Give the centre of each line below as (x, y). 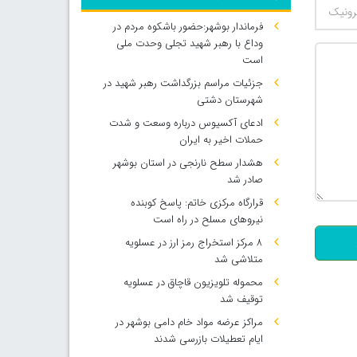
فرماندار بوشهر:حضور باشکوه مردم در (188, 27)
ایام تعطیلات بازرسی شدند (208, 339)
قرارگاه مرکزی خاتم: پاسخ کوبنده (196, 203)
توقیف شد (241, 299)
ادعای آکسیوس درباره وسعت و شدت (186, 123)
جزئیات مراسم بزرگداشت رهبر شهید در (183, 83)
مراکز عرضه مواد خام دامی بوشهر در (189, 322)
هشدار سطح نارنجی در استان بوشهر (188, 163)
